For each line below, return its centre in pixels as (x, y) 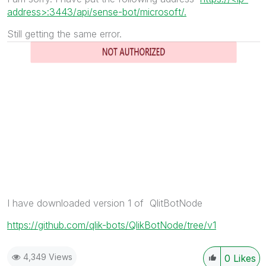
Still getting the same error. (64, 34)
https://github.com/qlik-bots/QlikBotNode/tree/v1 (112, 225)
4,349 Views (48, 256)
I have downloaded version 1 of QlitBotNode (105, 203)
